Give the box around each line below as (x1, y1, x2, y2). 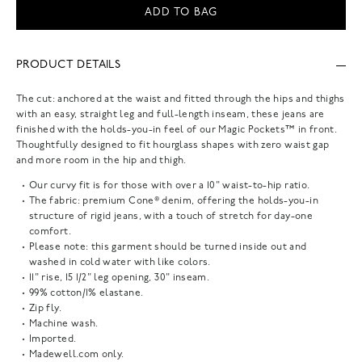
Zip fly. (29, 303, 61, 314)
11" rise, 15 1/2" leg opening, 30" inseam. (29, 272, 210, 283)
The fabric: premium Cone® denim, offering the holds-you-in (29, 196, 318, 206)
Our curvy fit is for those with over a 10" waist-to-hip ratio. (29, 180, 310, 191)
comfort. (29, 226, 71, 237)
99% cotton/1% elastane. (29, 288, 144, 298)
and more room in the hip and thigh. (16, 155, 187, 166)
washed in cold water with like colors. (29, 257, 211, 267)
